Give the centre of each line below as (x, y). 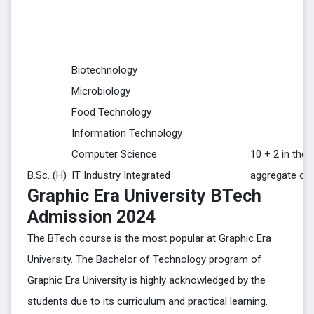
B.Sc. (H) (47, 175)
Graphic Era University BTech (144, 196)
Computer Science (114, 154)
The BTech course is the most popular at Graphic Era (149, 238)
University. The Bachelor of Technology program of (144, 259)
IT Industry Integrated (121, 175)
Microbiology (101, 91)
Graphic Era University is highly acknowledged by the (146, 280)
